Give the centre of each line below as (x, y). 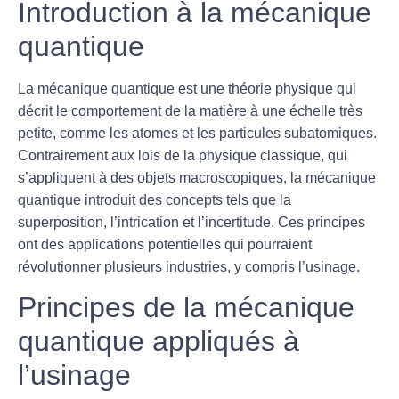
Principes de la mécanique (186, 308)
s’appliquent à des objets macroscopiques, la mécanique (197, 178)
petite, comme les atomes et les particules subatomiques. (197, 134)
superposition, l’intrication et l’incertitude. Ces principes (191, 223)
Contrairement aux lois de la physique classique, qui (183, 156)
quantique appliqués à (159, 342)
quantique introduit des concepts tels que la (155, 200)
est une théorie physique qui (265, 89)
